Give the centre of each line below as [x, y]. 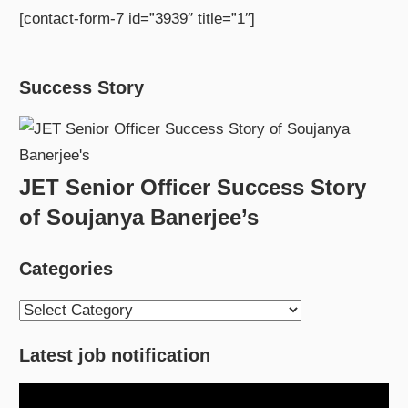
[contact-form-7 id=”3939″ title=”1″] [138, 19]
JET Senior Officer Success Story [193, 187]
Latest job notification [115, 356]
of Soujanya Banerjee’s [139, 217]
